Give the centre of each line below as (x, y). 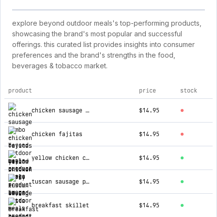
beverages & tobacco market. (60, 66)
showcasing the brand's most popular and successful (97, 34)
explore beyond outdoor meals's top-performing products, (107, 23)
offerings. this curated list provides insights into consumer (103, 44)
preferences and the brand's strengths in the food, (94, 55)
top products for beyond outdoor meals (73, 104)
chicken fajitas (57, 134)
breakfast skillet (60, 205)
